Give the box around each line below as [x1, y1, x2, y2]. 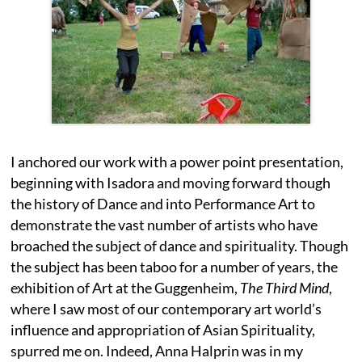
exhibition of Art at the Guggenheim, [11, 278, 241, 297]
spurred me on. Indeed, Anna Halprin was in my [11, 341, 304, 360]
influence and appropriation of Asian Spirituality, [11, 320, 316, 339]
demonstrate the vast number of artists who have [11, 215, 318, 234]
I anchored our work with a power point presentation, [11, 152, 344, 170]
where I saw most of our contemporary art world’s [11, 299, 322, 318]
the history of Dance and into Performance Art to [11, 194, 316, 213]
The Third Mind [240, 278, 330, 297]
